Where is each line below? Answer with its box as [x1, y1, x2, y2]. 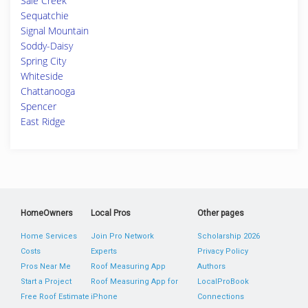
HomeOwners [21, 208, 73, 218]
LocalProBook [197, 277, 249, 286]
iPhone [91, 292, 118, 301]
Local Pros [91, 208, 131, 218]
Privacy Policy [197, 247, 248, 256]
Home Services [21, 232, 77, 241]
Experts [91, 247, 118, 256]
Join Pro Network [91, 232, 155, 241]
